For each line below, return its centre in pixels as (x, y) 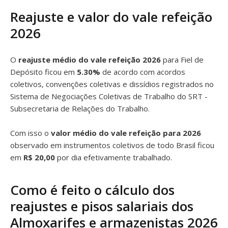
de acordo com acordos (143, 72)
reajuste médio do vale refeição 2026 (90, 60)
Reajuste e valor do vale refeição (111, 17)
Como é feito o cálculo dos (92, 190)
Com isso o (31, 133)
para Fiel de (182, 60)
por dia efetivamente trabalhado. (113, 157)
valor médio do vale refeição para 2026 (126, 133)
